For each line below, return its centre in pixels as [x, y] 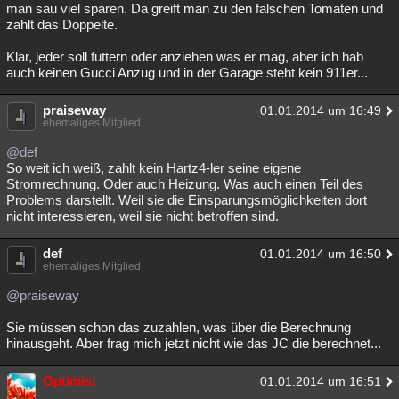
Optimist [69, 381]
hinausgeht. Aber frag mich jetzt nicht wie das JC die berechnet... [194, 343]
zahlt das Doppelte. [62, 24]
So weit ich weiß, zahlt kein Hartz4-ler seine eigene [154, 168]
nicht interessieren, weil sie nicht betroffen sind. [142, 216]
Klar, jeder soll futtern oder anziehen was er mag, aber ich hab [185, 57]
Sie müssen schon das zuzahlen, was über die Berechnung [179, 327]
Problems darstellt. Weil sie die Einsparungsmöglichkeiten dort [187, 200]
